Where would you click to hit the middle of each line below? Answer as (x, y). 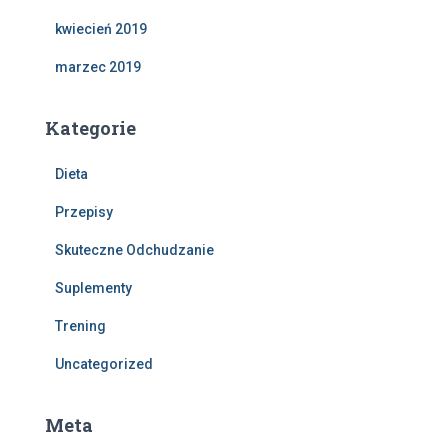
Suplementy (93, 288)
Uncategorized (104, 364)
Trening (80, 326)
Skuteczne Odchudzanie (134, 250)
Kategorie (90, 128)
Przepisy (84, 212)
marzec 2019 (98, 67)
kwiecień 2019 (101, 29)
